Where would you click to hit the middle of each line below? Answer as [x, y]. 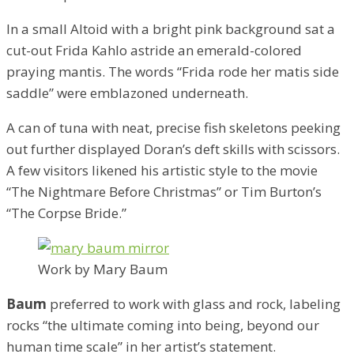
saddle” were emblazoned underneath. [127, 92]
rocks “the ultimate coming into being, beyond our [163, 325]
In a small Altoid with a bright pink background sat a [171, 28]
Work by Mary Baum [103, 269]
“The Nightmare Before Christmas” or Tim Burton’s [164, 191]
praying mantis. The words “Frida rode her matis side [173, 71]
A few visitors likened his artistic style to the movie [162, 170]
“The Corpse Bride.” [66, 213]
